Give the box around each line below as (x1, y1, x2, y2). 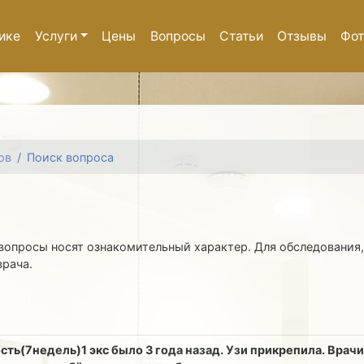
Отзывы (277, 28, 327, 44)
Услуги (34, 28, 77, 44)
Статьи (219, 28, 263, 44)
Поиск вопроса (27, 149, 115, 164)
